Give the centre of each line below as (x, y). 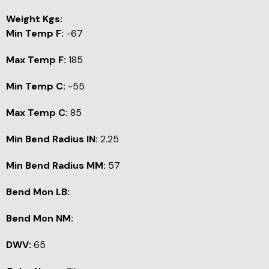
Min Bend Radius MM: (56, 166)
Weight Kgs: (34, 19)
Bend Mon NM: (40, 219)
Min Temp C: (36, 86)
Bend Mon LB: (38, 192)
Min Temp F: (35, 34)
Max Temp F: (36, 60)
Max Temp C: (37, 113)
